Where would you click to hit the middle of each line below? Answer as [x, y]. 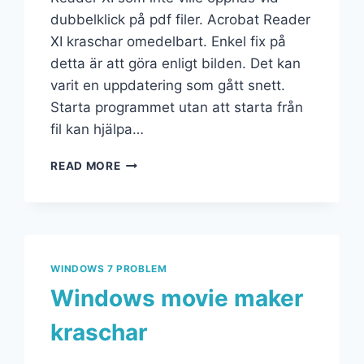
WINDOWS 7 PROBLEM [109, 269]
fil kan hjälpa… [97, 130]
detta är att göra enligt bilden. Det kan [176, 64]
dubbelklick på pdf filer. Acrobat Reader [181, 20]
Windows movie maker [177, 298]
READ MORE [86, 166]
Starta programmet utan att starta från [177, 108]
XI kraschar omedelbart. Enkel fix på [169, 42]
